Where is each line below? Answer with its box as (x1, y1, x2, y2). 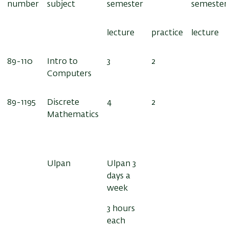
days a (107, 172, 130, 180)
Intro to (47, 57, 78, 66)
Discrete (47, 98, 79, 107)
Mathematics (47, 110, 99, 119)
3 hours (107, 204, 135, 213)
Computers (47, 70, 94, 78)
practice (151, 29, 183, 37)
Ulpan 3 (107, 159, 136, 168)
